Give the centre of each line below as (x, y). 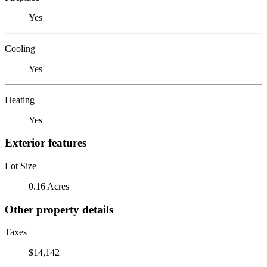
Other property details (59, 209)
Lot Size (21, 166)
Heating (20, 100)
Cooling (20, 48)
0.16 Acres (49, 186)
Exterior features (46, 143)
